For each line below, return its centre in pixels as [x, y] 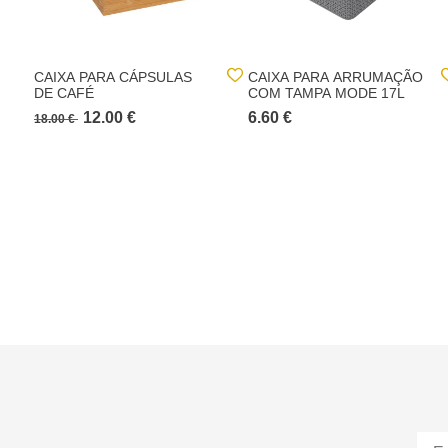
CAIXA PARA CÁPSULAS [113, 77]
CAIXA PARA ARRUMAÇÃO [335, 77]
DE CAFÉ [64, 93]
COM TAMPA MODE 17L [326, 93]
